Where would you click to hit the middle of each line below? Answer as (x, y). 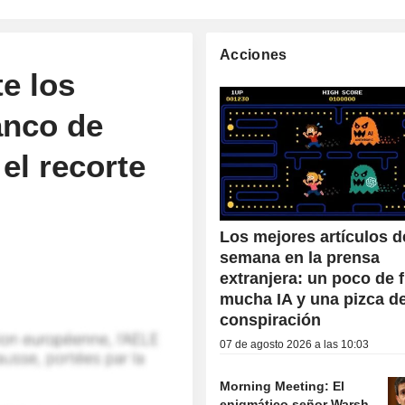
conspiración (271, 320)
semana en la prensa (300, 258)
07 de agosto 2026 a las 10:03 (295, 345)
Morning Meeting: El (283, 386)
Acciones (254, 55)
